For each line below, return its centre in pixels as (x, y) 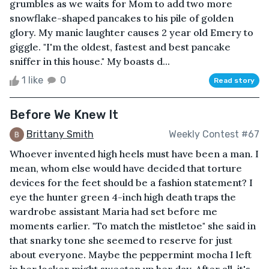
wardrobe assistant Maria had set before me (113, 212)
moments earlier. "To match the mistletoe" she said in (133, 226)
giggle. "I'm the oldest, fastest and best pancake (120, 47)
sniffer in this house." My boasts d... (90, 61)
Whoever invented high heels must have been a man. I (134, 154)
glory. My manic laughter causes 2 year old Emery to (131, 32)
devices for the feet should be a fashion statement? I (131, 183)
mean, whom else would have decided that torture (126, 168)
